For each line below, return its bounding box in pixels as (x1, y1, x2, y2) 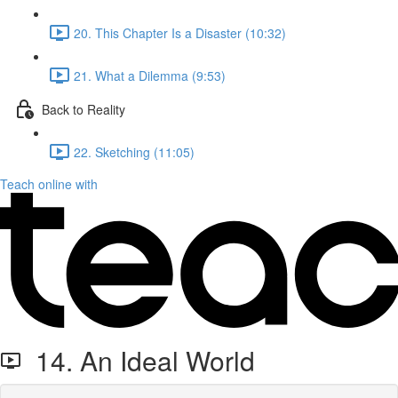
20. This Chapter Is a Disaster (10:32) (74, 23, 286, 42)
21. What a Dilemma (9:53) (74, 66, 226, 84)
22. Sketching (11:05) (74, 142, 195, 161)
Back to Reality (42, 99, 125, 118)
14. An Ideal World (21, 341, 255, 379)
